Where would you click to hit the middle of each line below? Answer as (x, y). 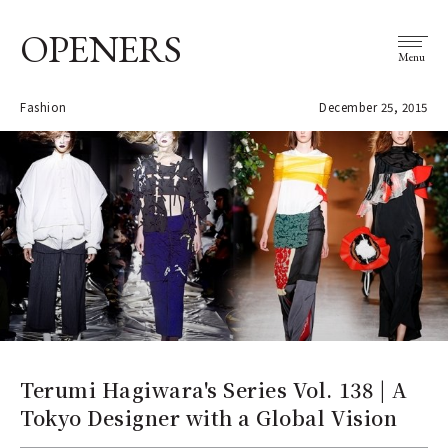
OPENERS (101, 48)
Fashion (43, 107)
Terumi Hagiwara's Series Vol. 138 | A (214, 389)
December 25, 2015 (373, 107)
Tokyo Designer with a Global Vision (209, 417)
